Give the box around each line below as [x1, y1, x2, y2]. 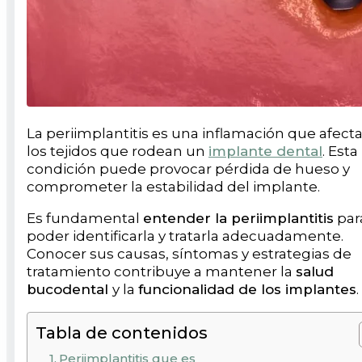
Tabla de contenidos [36, 322, 208, 343]
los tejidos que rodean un [27, 142, 208, 159]
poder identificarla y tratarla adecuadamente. [27, 227, 343, 244]
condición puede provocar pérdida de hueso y [27, 160, 350, 177]
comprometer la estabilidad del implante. [27, 178, 320, 195]
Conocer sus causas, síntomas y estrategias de [27, 245, 351, 262]
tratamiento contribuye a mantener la [27, 263, 296, 280]
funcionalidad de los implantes [138, 280, 356, 297]
